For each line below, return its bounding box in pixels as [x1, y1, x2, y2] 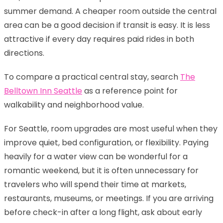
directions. [4, 47, 44, 59]
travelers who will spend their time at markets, [4, 178, 186, 190]
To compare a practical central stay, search [4, 71, 180, 83]
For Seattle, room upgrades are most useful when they [4, 122, 218, 134]
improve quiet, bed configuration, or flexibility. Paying [4, 136, 209, 148]
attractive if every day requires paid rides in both [4, 33, 194, 45]
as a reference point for [82, 85, 178, 97]
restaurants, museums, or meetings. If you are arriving [4, 192, 214, 204]
